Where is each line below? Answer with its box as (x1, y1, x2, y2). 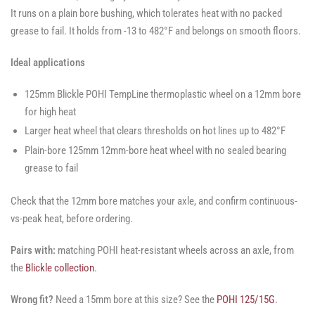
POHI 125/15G (217, 293, 275, 307)
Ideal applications (11, 56, 85, 69)
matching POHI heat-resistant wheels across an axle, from (56, 244, 294, 257)
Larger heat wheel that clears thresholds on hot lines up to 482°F (25, 124, 285, 138)
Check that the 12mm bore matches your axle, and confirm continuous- (11, 195, 297, 208)
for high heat (25, 105, 76, 118)
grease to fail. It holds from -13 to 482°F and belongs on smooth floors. (11, 24, 301, 37)
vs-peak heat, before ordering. (11, 212, 133, 226)
